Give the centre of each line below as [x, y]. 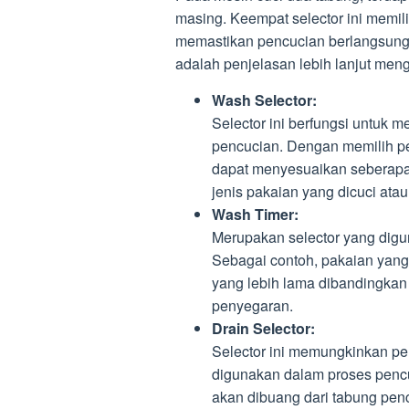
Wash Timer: [255, 215]
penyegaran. [252, 306]
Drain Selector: [263, 329]
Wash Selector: [264, 100]
